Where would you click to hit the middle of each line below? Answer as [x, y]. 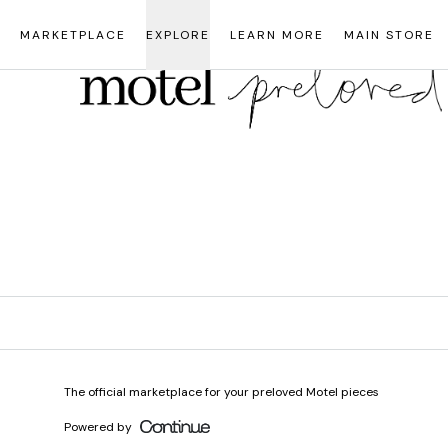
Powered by [98, 426]
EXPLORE [178, 34]
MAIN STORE [389, 34]
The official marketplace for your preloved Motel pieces [221, 392]
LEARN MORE [277, 34]
